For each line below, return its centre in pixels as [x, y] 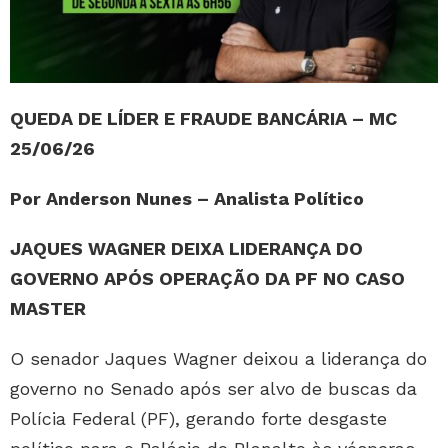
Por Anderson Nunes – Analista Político [187, 199]
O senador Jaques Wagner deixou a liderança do [218, 359]
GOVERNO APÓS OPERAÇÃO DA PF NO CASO [207, 279]
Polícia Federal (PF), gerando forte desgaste [198, 419]
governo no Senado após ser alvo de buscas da [213, 389]
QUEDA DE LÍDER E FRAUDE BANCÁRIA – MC [203, 119]
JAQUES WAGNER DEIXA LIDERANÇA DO [186, 249]
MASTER [48, 309]
